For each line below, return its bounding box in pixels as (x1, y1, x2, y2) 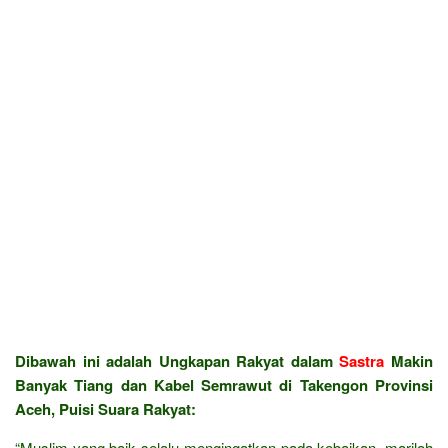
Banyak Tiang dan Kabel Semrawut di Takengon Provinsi (15, 373, 433, 396)
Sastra (339, 349, 385, 372)
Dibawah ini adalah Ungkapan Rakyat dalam (15, 349, 340, 372)
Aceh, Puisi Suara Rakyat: (15, 397, 196, 420)
